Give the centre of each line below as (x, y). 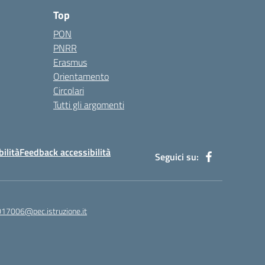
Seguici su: (177, 157)
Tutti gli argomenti (89, 105)
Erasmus (70, 62)
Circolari (69, 91)
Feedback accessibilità (65, 152)
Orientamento (81, 76)
